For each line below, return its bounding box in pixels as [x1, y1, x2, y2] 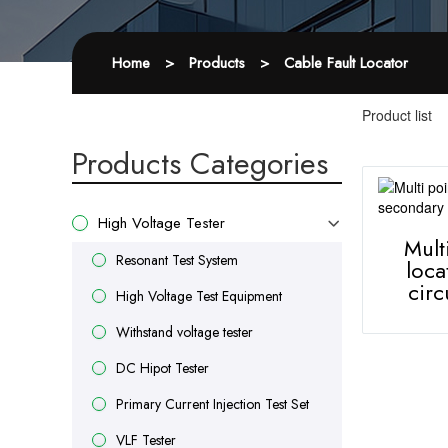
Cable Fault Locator [284, 52, 408, 74]
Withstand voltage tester [116, 322, 253, 342]
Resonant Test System [116, 250, 238, 270]
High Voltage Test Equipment [116, 286, 282, 306]
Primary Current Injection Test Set [116, 394, 309, 414]
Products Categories [72, 142, 328, 185]
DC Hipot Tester [116, 358, 209, 378]
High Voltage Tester [98, 212, 225, 234]
